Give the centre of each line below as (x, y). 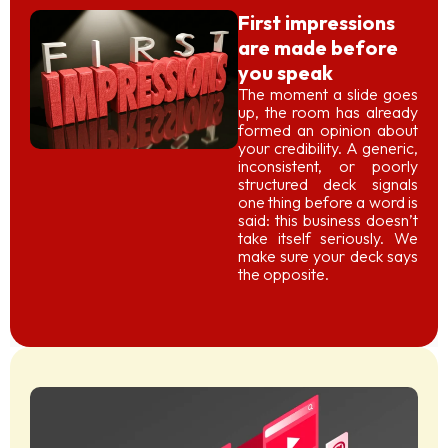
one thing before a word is (327, 202)
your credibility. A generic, (327, 148)
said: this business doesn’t (327, 220)
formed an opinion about (327, 130)
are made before (317, 48)
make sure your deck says (327, 256)
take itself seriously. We (327, 238)
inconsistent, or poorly (327, 166)
